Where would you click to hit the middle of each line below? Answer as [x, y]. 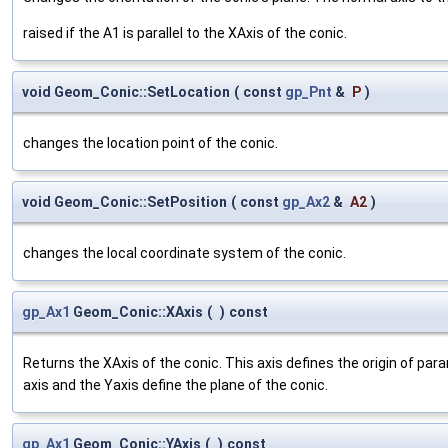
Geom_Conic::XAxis [136, 312]
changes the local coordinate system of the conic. [184, 253]
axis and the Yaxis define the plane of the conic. [175, 385]
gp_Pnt [308, 92]
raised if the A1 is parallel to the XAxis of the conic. [185, 33]
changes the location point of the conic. [150, 143]
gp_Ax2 [306, 202]
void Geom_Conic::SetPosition [124, 202]
